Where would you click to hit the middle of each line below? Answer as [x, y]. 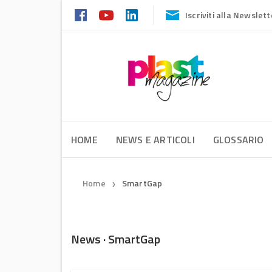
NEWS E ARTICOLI [155, 140]
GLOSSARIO [238, 140]
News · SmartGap [116, 239]
